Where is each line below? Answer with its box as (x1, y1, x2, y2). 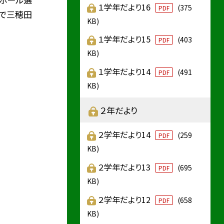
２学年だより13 (98, 160, 153, 173)
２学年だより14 (98, 128, 153, 141)
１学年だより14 (98, 65, 153, 78)
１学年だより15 (98, 33, 153, 45)
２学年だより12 (98, 193, 153, 205)
